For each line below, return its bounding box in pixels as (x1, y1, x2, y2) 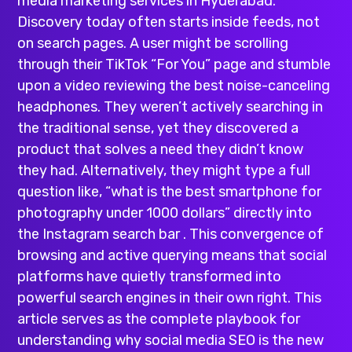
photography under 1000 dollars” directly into (17, 204, 313, 222)
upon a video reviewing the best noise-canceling (17, 77, 331, 95)
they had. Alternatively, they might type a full (17, 162, 311, 180)
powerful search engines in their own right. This (17, 289, 322, 307)
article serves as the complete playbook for (17, 310, 301, 328)
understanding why (17, 332, 145, 350)
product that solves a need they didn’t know (17, 141, 304, 159)
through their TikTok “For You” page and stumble (17, 56, 332, 74)
